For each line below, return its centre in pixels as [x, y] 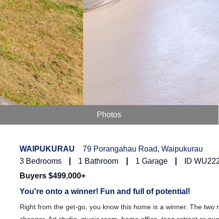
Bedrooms [44, 161]
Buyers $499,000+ [53, 176]
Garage [154, 161]
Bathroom [102, 161]
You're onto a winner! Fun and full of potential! [105, 192]
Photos [109, 115]
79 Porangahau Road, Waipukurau [142, 149]
